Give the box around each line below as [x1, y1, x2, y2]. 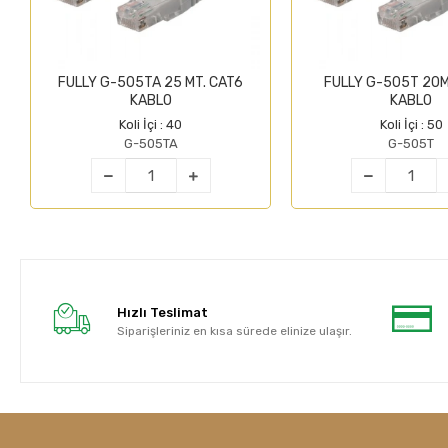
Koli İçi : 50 [379, 117, 443, 133]
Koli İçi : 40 [119, 117, 183, 133]
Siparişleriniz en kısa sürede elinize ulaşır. [116, 323, 352, 338]
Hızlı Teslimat [116, 304, 208, 320]
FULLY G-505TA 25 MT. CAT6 [58, 74, 244, 92]
